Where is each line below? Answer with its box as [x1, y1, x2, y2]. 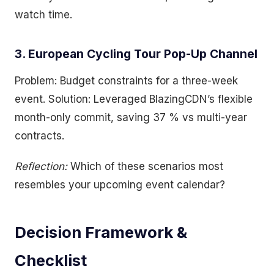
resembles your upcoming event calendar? [15, 179, 225, 191]
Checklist [15, 251, 87, 270]
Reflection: [15, 160, 67, 172]
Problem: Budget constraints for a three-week [15, 75, 238, 87]
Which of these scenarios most [67, 160, 223, 172]
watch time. [15, 9, 72, 21]
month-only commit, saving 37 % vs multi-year [15, 111, 247, 124]
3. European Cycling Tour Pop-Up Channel [15, 46, 257, 61]
